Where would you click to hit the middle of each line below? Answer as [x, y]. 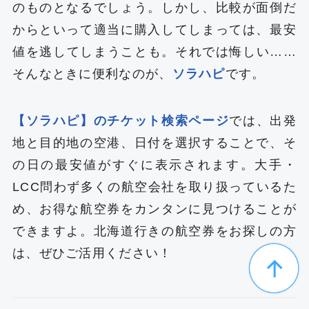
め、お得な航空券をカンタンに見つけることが [154, 209]
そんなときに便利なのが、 [92, 73]
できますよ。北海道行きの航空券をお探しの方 [154, 231]
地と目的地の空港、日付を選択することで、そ [154, 142]
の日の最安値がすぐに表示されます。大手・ [154, 165]
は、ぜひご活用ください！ [92, 253]
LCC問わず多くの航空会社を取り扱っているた [154, 187]
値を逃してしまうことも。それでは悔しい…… [154, 51]
